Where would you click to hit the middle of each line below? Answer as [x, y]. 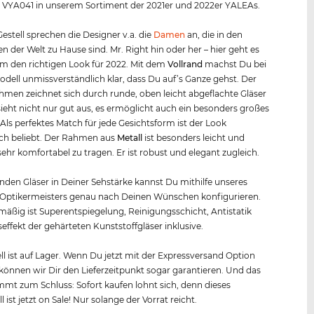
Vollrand [185, 64]
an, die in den [214, 34]
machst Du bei [235, 64]
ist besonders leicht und [194, 137]
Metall [130, 137]
